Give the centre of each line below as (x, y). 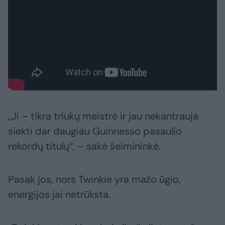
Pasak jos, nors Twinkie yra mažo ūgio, (94, 179)
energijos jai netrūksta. (59, 194)
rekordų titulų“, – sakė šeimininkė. (84, 146)
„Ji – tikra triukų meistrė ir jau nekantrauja (103, 116)
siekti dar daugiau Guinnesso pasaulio (95, 131)
